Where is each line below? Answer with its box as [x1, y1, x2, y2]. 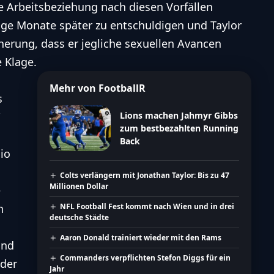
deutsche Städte [49, 212, 109, 223]
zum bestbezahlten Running [119, 122, 239, 134]
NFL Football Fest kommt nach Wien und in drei [60, 201, 234, 212]
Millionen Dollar [49, 180, 108, 191]
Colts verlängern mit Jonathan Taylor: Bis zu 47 [60, 169, 229, 180]
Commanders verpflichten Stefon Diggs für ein [60, 252, 231, 263]
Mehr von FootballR [49, 81, 146, 95]
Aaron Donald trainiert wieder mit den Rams [60, 232, 221, 243]
